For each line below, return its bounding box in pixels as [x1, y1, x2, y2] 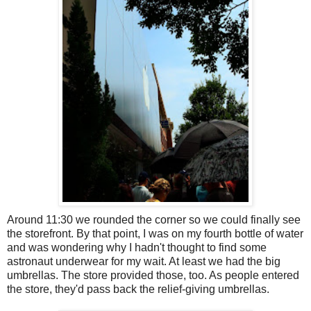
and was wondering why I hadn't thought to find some [7, 242, 267, 254]
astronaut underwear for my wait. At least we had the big [7, 255, 280, 268]
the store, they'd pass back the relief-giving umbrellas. [7, 283, 269, 296]
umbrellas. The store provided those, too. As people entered [7, 269, 299, 282]
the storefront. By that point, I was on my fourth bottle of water [7, 228, 303, 240]
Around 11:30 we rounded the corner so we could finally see [7, 214, 301, 226]
